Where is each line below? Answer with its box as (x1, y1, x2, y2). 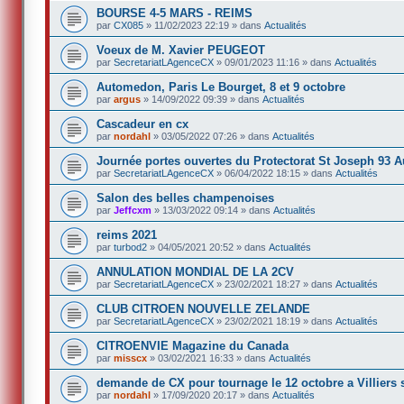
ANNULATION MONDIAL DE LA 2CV (96, 264, 295, 279)
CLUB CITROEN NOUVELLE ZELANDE (96, 301, 311, 316)
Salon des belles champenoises (96, 190, 275, 205)
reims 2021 (96, 227, 158, 242)
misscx (114, 352, 148, 363)
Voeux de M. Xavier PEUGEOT (96, 42, 266, 57)
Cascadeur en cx (96, 116, 189, 131)
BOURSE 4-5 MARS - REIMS (96, 5, 253, 20)
